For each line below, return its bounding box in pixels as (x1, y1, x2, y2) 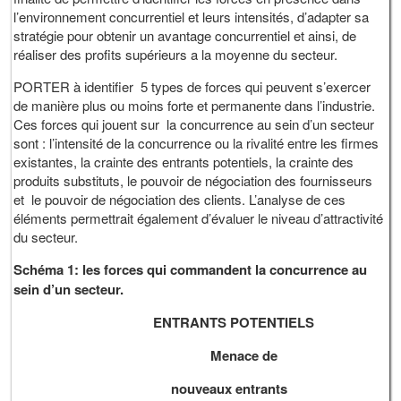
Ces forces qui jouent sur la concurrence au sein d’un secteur (13, 115, 375, 134)
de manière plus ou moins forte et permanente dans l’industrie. (13, 96, 376, 115)
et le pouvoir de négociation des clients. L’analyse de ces (13, 190, 346, 209)
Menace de (210, 346, 278, 366)
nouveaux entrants (13, 379, 288, 399)
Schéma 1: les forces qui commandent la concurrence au (13, 260, 368, 280)
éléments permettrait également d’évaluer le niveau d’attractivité (13, 209, 384, 228)
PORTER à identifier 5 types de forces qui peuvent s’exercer (13, 77, 371, 97)
